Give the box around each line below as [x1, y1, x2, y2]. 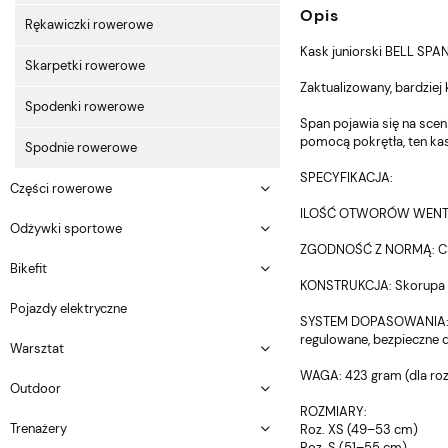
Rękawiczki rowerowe [25, 15, 153, 33]
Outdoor [10, 379, 61, 397]
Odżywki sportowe [10, 219, 122, 237]
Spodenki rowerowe [25, 97, 144, 115]
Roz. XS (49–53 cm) [300, 420, 418, 438]
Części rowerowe [10, 179, 112, 197]
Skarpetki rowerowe [25, 56, 145, 74]
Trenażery [10, 419, 67, 437]
